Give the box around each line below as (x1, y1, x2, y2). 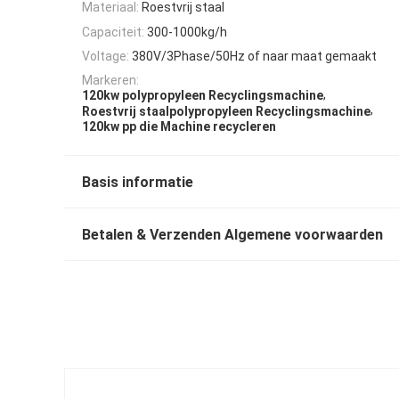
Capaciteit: (82, 24, 144, 39)
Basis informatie (82, 174, 193, 191)
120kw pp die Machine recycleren (82, 119, 276, 134)
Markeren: (82, 73, 139, 88)
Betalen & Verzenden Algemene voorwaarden (82, 226, 383, 244)
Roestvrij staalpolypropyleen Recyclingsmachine (82, 103, 370, 118)
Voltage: (82, 48, 129, 63)
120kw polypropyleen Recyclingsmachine (82, 88, 323, 103)
